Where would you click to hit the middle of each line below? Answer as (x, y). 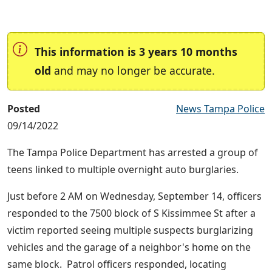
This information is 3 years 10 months (136, 52)
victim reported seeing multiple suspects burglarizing (130, 230)
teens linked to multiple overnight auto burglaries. (123, 170)
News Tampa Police (220, 109)
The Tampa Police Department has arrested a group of (133, 153)
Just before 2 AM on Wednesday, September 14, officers (134, 196)
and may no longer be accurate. (133, 71)
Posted (24, 109)
